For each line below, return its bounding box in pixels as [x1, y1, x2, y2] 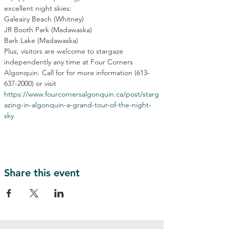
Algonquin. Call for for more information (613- [4, 68, 150, 77]
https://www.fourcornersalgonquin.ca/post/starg [4, 89, 159, 99]
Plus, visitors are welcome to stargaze [4, 47, 125, 56]
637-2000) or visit [4, 79, 58, 88]
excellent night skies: [4, 4, 72, 13]
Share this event [4, 167, 80, 179]
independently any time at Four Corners [4, 57, 135, 66]
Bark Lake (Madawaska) [4, 36, 78, 45]
